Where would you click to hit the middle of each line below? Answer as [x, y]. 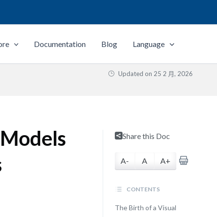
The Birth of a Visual [145, 208]
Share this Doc [146, 136]
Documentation [60, 44]
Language [149, 44]
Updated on [135, 74]
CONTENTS [142, 189]
